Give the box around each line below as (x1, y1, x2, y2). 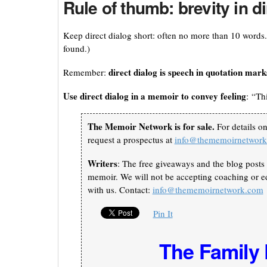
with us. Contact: (87, 184, 153, 196)
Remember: (63, 66, 108, 79)
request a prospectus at (87, 133, 175, 146)
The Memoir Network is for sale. (87, 120, 215, 133)
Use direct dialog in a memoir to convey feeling (63, 89, 246, 103)
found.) (63, 42, 90, 55)
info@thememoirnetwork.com (152, 184, 263, 196)
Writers (87, 157, 117, 170)
